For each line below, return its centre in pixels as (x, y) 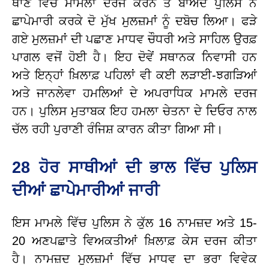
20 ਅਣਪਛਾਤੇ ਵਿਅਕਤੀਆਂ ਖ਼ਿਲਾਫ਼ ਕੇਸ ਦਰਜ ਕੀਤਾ (134, 240)
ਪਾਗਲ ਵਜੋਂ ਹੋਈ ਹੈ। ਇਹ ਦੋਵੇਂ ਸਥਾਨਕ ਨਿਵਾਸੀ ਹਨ (134, 57)
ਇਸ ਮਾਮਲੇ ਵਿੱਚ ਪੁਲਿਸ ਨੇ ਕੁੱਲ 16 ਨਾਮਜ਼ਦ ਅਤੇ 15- (134, 222)
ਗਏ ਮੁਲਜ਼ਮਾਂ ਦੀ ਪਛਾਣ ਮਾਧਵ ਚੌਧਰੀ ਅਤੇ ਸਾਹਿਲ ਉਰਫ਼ (134, 39)
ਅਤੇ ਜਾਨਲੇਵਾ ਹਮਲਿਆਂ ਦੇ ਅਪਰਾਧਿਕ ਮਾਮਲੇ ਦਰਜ (134, 93)
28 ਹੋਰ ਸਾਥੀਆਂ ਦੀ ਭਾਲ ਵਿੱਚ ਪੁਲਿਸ (134, 167)
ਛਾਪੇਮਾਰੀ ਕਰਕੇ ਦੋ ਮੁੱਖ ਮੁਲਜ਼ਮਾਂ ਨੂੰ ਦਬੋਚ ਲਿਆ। (124, 21)
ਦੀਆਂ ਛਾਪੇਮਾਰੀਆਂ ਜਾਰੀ (86, 190)
